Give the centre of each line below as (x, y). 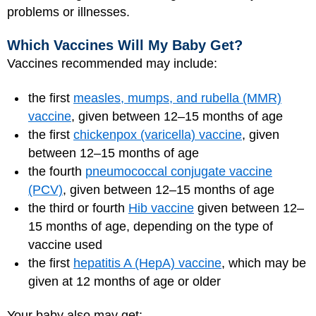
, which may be (264, 263)
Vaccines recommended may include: (112, 63)
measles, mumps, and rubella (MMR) (177, 98)
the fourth (57, 171)
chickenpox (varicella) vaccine (158, 134)
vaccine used (65, 244)
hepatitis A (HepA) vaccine (147, 263)
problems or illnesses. (68, 12)
